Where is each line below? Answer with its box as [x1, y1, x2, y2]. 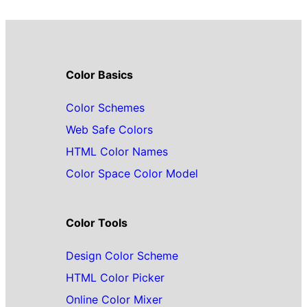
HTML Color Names [66, 144, 168, 158]
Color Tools [66, 215, 127, 230]
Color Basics [66, 67, 133, 82]
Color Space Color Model [66, 166, 198, 180]
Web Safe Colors [66, 122, 153, 136]
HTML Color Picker [66, 270, 164, 284]
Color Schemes [66, 100, 145, 114]
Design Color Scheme [66, 248, 178, 262]
